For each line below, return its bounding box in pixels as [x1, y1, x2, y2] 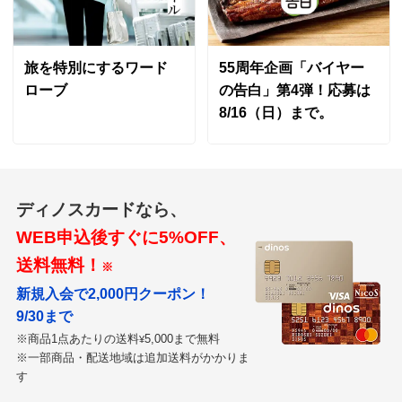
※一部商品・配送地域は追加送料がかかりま [15, 350, 249, 364]
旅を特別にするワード [23, 60, 168, 76]
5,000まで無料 [144, 331, 220, 345]
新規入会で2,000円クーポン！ [15, 285, 210, 301]
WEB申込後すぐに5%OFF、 [15, 228, 236, 248]
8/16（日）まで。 [218, 105, 333, 121]
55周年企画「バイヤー [218, 60, 364, 76]
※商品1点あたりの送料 [15, 331, 139, 345]
